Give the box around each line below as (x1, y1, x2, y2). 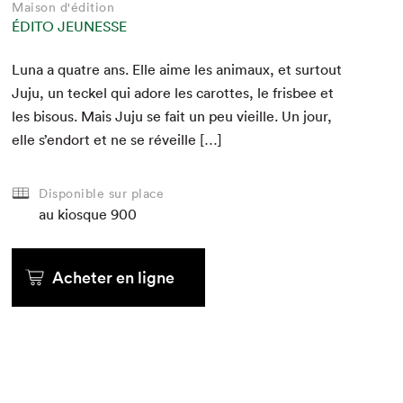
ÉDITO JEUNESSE (12, 16, 128, 35)
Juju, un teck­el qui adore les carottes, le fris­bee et (12, 83, 335, 102)
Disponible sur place (39, 184, 165, 201)
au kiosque (39, 205, 108, 224)
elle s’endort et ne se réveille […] (12, 130, 223, 148)
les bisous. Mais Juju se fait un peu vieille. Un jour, (12, 106, 333, 125)
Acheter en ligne (52, 267, 175, 289)
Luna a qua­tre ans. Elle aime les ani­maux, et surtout (12, 59, 343, 78)
